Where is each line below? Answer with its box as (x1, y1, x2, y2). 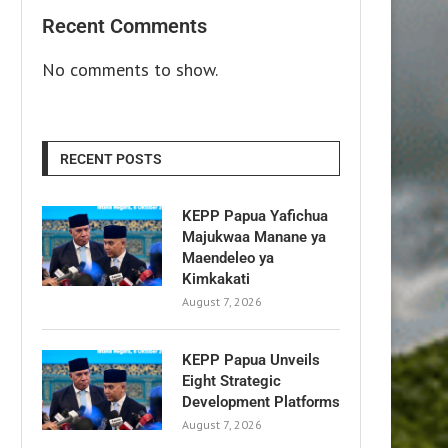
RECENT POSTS (60, 150, 162, 167)
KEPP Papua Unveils (182, 350, 320, 369)
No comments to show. (42, 57, 218, 81)
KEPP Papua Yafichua (182, 206, 328, 225)
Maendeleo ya (182, 248, 274, 267)
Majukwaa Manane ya (182, 227, 326, 246)
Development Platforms (182, 392, 340, 411)
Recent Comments (42, 13, 207, 38)
